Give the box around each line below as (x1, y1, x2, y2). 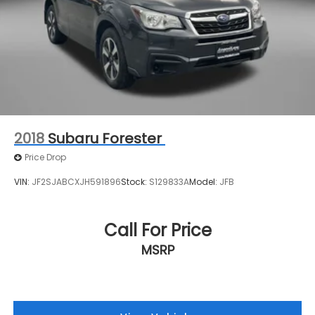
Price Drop (25, 151, 66, 164)
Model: (189, 176, 219, 188)
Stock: (121, 176, 149, 188)
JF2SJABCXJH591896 (32, 176, 121, 188)
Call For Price (103, 219, 212, 243)
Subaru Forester (48, 128, 162, 148)
